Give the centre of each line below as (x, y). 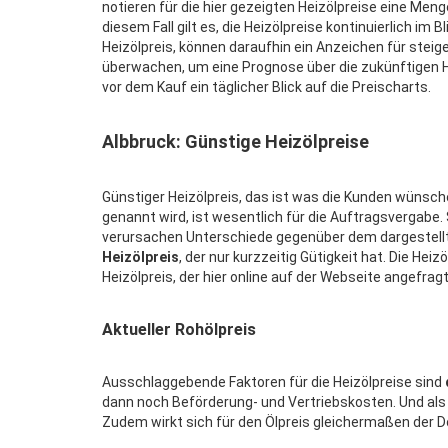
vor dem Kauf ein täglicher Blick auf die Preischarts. (266, 87)
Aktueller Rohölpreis (179, 329)
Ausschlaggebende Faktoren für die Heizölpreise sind (273, 382)
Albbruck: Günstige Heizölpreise (235, 141)
